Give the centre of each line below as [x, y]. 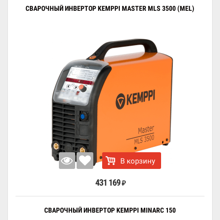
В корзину [138, 161]
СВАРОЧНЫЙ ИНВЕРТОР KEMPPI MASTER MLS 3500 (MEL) [110, 8]
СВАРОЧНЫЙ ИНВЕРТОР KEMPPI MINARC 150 [110, 210]
